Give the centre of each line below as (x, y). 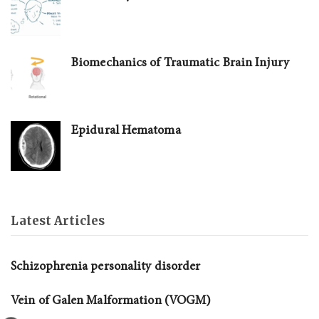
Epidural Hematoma (126, 130)
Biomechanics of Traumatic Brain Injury (180, 63)
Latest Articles (58, 220)
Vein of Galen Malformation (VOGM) (111, 300)
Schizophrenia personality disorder (106, 266)
